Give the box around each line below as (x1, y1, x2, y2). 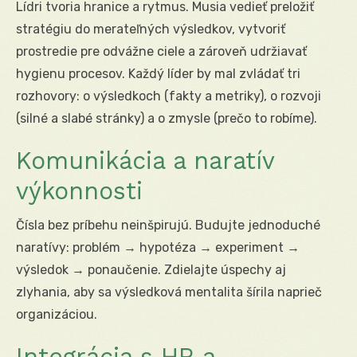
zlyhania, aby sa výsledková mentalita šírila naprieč (16, 284, 322, 300)
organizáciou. (16, 306, 97, 322)
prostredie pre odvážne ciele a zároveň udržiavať (16, 43, 307, 59)
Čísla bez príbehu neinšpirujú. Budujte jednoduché (16, 217, 320, 233)
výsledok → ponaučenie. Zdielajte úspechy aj (16, 261, 286, 277)
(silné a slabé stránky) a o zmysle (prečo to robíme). (16, 110, 317, 126)
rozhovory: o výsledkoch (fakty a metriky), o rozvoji (16, 88, 321, 104)
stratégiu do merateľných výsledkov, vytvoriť (16, 21, 285, 37)
